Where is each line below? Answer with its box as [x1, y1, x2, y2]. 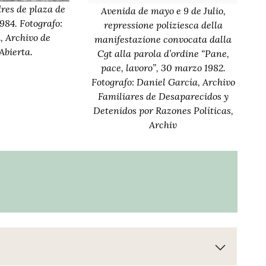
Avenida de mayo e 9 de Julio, [100, 5, 226, 17]
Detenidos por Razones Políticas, [93, 104, 233, 117]
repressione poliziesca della [103, 19, 223, 31]
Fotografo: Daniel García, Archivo [91, 76, 235, 88]
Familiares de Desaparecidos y [97, 90, 229, 103]
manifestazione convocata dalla [94, 33, 232, 46]
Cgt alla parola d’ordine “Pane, [97, 47, 229, 60]
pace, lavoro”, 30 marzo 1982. [100, 62, 226, 74]
